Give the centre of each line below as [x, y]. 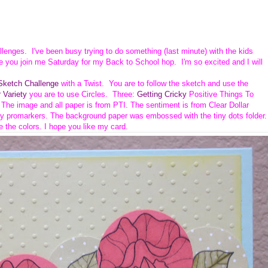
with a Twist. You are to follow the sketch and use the [153, 83]
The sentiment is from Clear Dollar [190, 105]
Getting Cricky [162, 94]
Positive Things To [221, 94]
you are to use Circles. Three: [81, 94]
